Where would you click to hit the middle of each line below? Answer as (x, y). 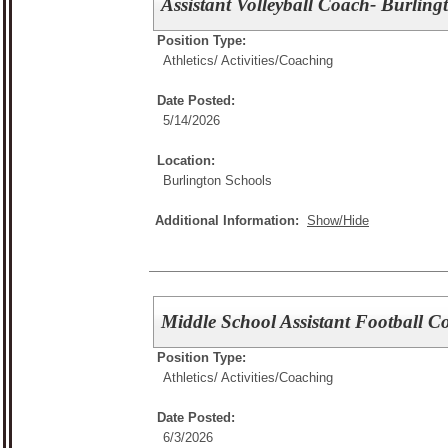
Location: (186, 160)
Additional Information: (231, 220)
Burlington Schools (217, 180)
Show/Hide (338, 220)
